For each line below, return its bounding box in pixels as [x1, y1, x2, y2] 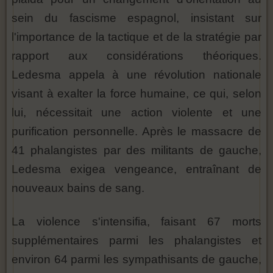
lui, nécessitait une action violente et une [12, 106, 261, 119]
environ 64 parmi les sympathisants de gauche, [12, 253, 261, 266]
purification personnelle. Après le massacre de [12, 125, 261, 138]
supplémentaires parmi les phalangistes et [12, 234, 261, 247]
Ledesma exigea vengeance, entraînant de [12, 163, 261, 176]
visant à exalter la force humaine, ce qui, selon [12, 87, 261, 101]
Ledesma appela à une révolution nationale [12, 68, 261, 82]
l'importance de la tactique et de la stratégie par [12, 30, 261, 44]
